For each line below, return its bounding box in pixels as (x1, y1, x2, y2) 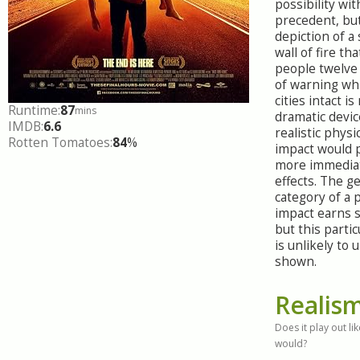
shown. (275, 253, 317, 270)
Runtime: (8, 101, 60, 119)
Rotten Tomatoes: (8, 133, 112, 151)
